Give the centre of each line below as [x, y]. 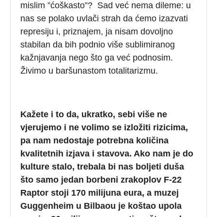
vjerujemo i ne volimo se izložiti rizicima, [104, 127]
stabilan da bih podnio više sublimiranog [98, 44]
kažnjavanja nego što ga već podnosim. [97, 57]
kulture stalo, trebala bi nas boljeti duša [102, 166]
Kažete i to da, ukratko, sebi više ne [94, 114]
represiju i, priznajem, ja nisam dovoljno [97, 31]
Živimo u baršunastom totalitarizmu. [89, 70]
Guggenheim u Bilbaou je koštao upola [101, 206]
